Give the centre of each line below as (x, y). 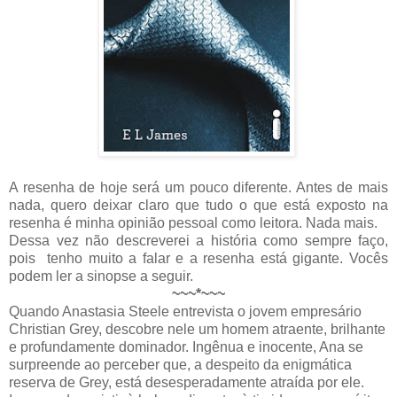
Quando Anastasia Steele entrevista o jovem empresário (185, 312)
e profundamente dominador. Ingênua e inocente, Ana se (186, 347)
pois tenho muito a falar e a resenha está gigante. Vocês (198, 259)
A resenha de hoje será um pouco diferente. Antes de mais (198, 188)
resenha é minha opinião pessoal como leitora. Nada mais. (193, 223)
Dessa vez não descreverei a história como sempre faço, (198, 241)
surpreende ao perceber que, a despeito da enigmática (180, 365)
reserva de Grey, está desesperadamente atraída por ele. (187, 383)
